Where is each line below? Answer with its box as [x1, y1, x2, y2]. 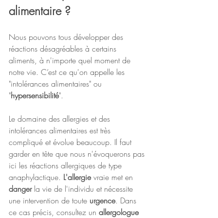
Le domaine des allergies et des [9, 113, 112, 125]
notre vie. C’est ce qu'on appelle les [9, 67, 127, 78]
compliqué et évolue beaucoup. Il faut [9, 137, 134, 148]
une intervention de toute [9, 195, 90, 206]
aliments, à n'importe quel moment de [9, 55, 133, 66]
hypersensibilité [11, 90, 59, 101]
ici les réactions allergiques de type [9, 160, 124, 171]
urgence [90, 195, 115, 206]
